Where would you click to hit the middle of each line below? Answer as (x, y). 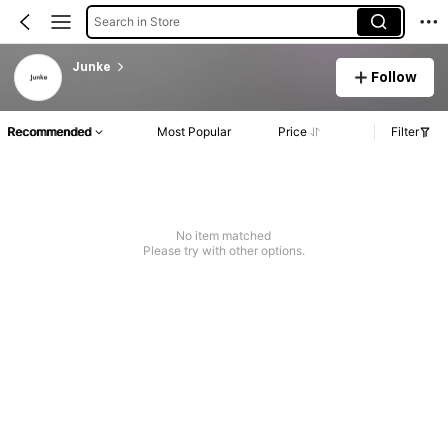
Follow (394, 76)
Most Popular (194, 132)
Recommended (49, 132)
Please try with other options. (223, 251)
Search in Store (136, 21)
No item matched (224, 236)
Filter (405, 132)
